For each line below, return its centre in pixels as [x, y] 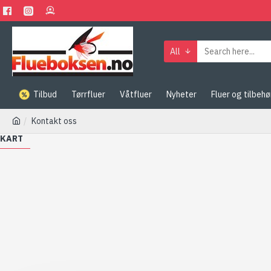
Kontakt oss [54, 121]
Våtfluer [136, 94]
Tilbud [45, 94]
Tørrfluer [88, 94]
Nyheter [181, 94]
